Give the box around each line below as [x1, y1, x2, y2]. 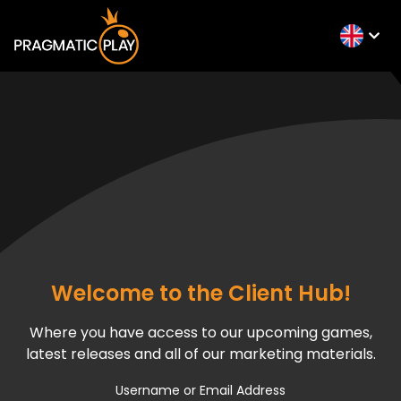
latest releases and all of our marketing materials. [25, 343, 376, 364]
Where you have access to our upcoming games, [29, 321, 372, 343]
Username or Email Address [115, 380, 286, 399]
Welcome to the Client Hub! [50, 277, 351, 308]
